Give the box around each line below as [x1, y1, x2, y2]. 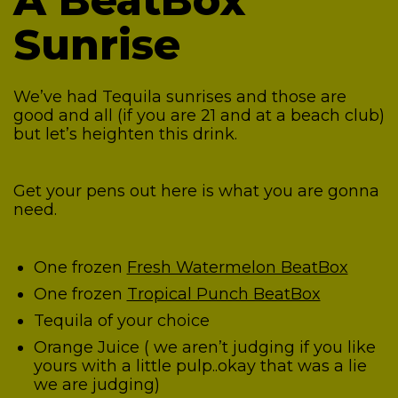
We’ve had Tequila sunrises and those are [13, 86, 346, 107]
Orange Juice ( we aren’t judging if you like [33, 337, 376, 357]
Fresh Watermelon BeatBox [126, 257, 348, 277]
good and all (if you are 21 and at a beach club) [13, 105, 385, 125]
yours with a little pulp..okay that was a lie [33, 355, 367, 376]
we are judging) [33, 374, 164, 394]
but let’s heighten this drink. [13, 123, 237, 144]
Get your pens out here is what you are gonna [13, 181, 379, 202]
